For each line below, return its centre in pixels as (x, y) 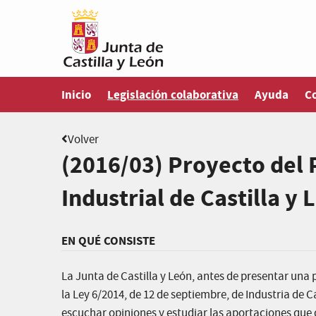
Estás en (128, 86)
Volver (83, 140)
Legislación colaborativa (173, 95)
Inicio (76, 95)
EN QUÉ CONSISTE (108, 241)
